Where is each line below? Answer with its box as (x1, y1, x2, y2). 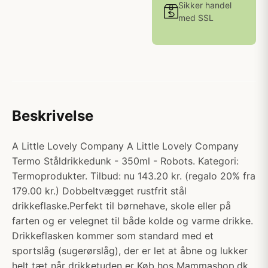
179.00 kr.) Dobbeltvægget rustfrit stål (12, 185, 187, 197)
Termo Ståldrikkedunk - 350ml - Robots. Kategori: (12, 155, 239, 167)
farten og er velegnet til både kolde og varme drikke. (12, 215, 253, 227)
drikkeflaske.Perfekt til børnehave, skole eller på (12, 200, 231, 212)
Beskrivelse (12, 107, 93, 124)
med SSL (178, 13, 214, 23)
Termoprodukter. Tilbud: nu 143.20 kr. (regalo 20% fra (12, 170, 255, 182)
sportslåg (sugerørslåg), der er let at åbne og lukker (12, 245, 248, 257)
